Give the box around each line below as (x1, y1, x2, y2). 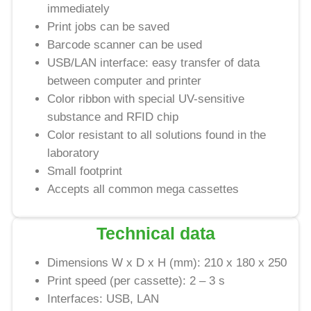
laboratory (47, 146, 99, 160)
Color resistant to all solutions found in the (47, 128, 266, 142)
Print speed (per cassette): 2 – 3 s (47, 274, 225, 287)
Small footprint (47, 165, 122, 178)
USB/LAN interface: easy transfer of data (47, 56, 260, 70)
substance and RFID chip (47, 110, 178, 124)
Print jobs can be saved (47, 20, 169, 34)
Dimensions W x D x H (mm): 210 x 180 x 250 (47, 255, 287, 269)
